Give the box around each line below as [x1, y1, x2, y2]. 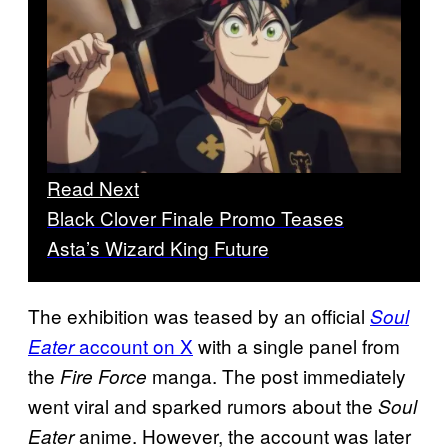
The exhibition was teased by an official [28, 301, 370, 329]
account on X [74, 331, 193, 359]
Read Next [47, 173, 139, 201]
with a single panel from [193, 331, 400, 359]
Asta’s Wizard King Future [47, 233, 269, 261]
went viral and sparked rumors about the [28, 391, 378, 419]
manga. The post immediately [147, 361, 406, 389]
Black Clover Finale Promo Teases [47, 203, 344, 231]
